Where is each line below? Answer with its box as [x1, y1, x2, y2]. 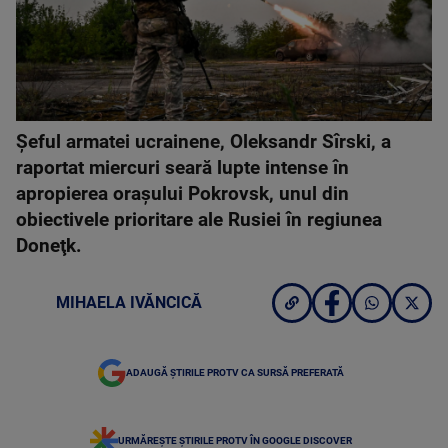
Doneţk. [16, 235, 82, 257]
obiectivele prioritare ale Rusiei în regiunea [16, 209, 382, 231]
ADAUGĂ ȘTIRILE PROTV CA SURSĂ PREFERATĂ [126, 367, 344, 378]
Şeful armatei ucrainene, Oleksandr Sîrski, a [16, 131, 391, 153]
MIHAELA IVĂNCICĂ [56, 293, 202, 312]
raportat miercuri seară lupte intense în [16, 157, 349, 179]
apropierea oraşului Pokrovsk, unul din [16, 183, 349, 205]
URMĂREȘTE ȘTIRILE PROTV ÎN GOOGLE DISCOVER [118, 435, 352, 446]
